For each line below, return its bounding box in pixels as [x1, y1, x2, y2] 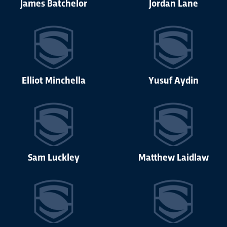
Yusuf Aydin [148, 73, 199, 87]
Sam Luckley [28, 150, 80, 164]
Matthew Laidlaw [138, 150, 209, 164]
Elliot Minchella [22, 73, 86, 87]
